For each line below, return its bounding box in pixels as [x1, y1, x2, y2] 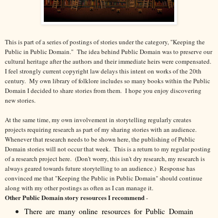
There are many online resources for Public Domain [24, 205, 193, 216]
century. [5, 76, 28, 85]
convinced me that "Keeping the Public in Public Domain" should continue [5, 173, 202, 182]
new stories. [5, 95, 39, 105]
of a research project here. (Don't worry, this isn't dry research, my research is [5, 154, 205, 163]
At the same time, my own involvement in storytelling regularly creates [5, 115, 191, 124]
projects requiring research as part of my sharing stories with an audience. [5, 125, 199, 134]
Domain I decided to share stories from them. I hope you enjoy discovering [5, 86, 201, 95]
